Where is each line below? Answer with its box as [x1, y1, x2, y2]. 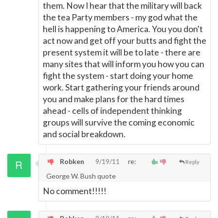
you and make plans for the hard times [43, 94, 184, 104]
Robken [58, 157, 84, 165]
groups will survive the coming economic [43, 117, 195, 127]
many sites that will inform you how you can [43, 59, 204, 69]
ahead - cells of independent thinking [43, 106, 182, 116]
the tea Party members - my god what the [43, 12, 198, 22]
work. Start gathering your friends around [43, 82, 200, 92]
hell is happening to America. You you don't [43, 24, 203, 34]
